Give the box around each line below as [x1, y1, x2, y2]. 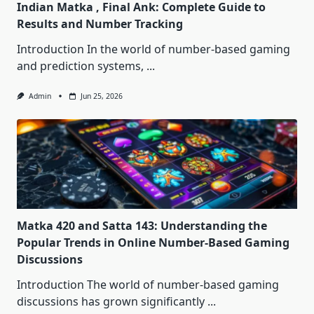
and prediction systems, [17, 57, 144, 74]
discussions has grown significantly [17, 294, 205, 310]
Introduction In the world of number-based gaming [17, 41, 290, 57]
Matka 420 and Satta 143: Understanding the [17, 218, 267, 234]
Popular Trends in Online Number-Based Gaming [17, 235, 289, 251]
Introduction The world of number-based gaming [17, 277, 279, 293]
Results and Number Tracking [17, 15, 183, 32]
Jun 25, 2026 [80, 90, 123, 101]
